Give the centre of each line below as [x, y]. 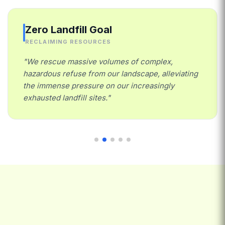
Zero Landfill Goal [69, 29]
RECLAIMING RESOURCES [68, 41]
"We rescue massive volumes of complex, [98, 61]
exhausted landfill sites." [67, 97]
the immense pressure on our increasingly [99, 85]
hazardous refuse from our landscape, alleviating [110, 73]
